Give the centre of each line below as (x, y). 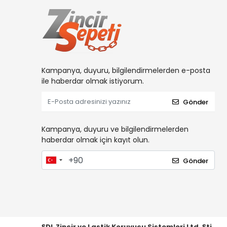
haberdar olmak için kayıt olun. (96, 140)
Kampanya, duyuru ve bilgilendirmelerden (115, 129)
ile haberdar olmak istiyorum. (93, 81)
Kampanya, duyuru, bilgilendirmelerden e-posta (126, 70)
